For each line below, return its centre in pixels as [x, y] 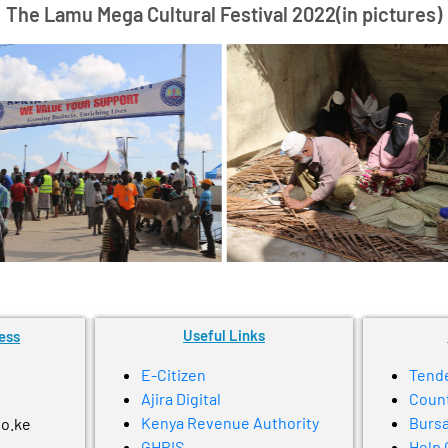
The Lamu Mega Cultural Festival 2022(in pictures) [224, 14]
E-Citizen [173, 375]
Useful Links [223, 335]
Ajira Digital [180, 399]
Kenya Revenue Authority [229, 423]
